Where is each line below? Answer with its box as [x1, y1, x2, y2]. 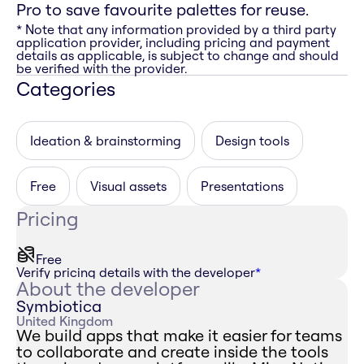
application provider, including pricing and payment [16, 34, 330, 51]
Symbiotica [16, 296, 102, 317]
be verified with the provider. [16, 60, 187, 77]
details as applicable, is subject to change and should [16, 47, 339, 64]
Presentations [201, 178, 284, 195]
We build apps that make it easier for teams [16, 325, 342, 346]
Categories [16, 76, 115, 102]
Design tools [215, 132, 289, 149]
